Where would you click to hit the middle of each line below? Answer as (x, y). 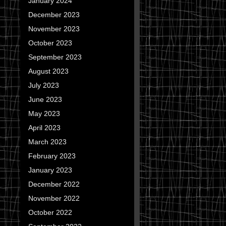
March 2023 (47, 142)
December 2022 (54, 184)
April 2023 (44, 128)
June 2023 (45, 99)
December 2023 (54, 15)
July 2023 (43, 85)
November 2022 (54, 198)
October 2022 (50, 212)
